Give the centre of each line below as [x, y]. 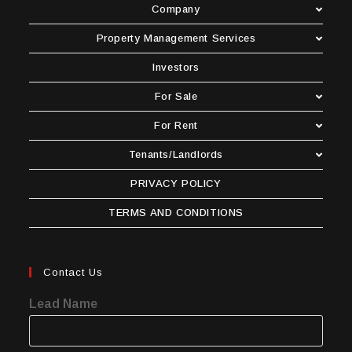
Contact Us [73, 272]
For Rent [176, 125]
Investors [176, 67]
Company [176, 9]
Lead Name [64, 303]
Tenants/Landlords [176, 154]
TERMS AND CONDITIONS [176, 212]
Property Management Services [176, 38]
